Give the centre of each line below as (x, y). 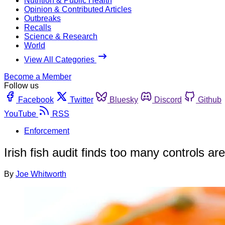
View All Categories (60, 59)
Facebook (36, 99)
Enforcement (47, 131)
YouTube (20, 114)
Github (210, 99)
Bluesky (124, 99)
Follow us (21, 85)
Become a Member (38, 76)
